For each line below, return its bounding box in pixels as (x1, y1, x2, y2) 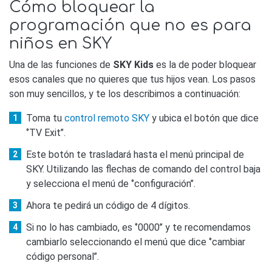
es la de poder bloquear (154, 59, 256, 71)
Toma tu (26, 112, 64, 124)
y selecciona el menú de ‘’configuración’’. (26, 178, 195, 190)
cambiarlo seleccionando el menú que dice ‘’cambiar (26, 236, 245, 248)
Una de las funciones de (9, 59, 113, 71)
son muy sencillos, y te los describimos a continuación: (9, 88, 240, 100)
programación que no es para (9, 17, 251, 35)
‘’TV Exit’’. (26, 127, 66, 139)
